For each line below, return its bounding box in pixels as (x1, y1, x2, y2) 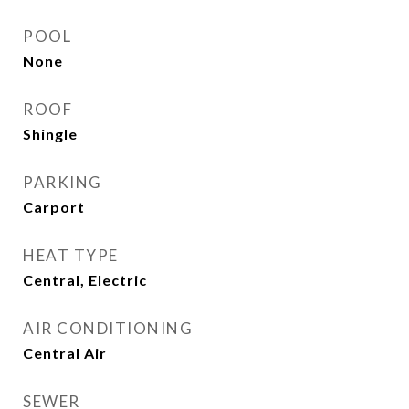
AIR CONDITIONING (23, 319, 193, 338)
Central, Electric (23, 271, 147, 288)
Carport (23, 198, 85, 215)
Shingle (23, 125, 78, 142)
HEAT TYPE (23, 246, 119, 265)
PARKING (23, 173, 102, 192)
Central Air (23, 344, 107, 362)
